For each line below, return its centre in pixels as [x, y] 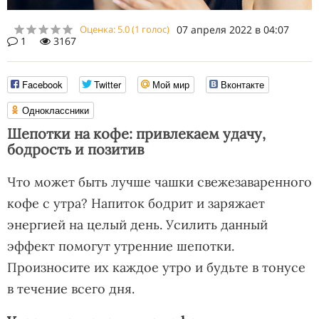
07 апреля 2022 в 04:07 [233, 29]
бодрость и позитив [75, 149]
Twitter [108, 84]
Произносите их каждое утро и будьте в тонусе [156, 267]
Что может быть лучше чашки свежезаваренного [159, 182]
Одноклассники [56, 110]
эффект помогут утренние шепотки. [121, 246]
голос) [155, 29]
